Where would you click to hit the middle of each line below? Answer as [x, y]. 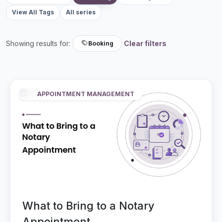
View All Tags [33, 12]
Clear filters [145, 44]
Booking [101, 43]
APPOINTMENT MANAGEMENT [86, 94]
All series [81, 12]
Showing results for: [38, 44]
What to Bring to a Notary [88, 205]
